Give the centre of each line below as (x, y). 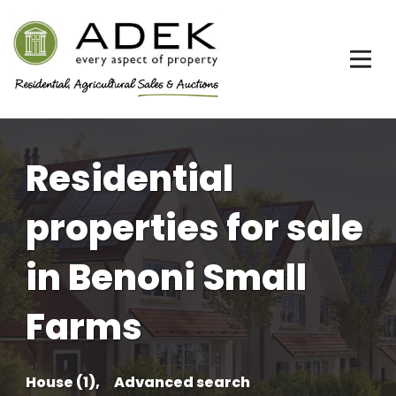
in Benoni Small (166, 278)
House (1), (63, 382)
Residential (129, 179)
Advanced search (182, 382)
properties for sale (194, 228)
